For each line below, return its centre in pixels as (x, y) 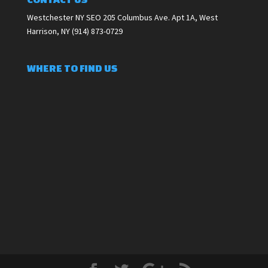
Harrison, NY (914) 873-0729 (74, 31)
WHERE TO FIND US (72, 68)
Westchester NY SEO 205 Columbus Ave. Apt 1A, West (122, 18)
